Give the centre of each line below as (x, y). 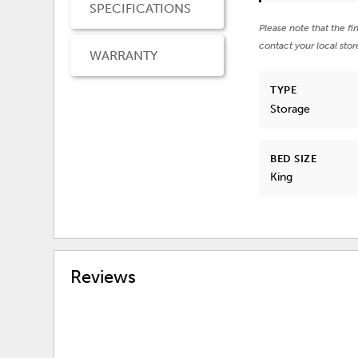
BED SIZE (294, 158)
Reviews (103, 276)
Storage (290, 109)
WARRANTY (124, 56)
